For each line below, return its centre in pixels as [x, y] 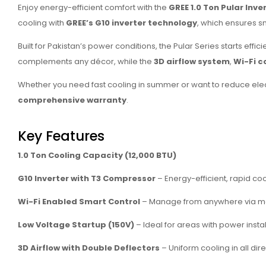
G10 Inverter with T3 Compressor [87, 179]
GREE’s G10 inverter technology [132, 23]
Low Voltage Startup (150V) [76, 225]
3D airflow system [192, 61]
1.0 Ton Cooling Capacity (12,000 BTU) [97, 156]
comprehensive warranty [72, 100]
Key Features [61, 136]
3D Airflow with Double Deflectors [89, 248]
